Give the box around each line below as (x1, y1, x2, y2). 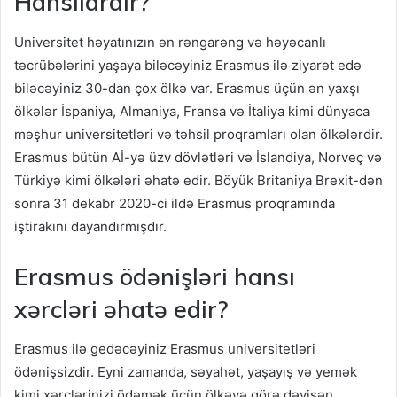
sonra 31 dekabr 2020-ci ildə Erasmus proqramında (14, 194, 335, 212)
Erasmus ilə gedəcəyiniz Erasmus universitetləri (14, 340, 315, 358)
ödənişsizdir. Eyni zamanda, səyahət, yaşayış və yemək (14, 363, 357, 381)
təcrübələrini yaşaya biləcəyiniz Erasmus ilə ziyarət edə (14, 56, 362, 74)
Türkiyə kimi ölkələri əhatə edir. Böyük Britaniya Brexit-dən (14, 171, 383, 189)
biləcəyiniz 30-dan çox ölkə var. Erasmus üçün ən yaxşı (14, 79, 360, 97)
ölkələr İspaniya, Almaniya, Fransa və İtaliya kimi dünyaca (14, 102, 370, 120)
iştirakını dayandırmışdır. (14, 217, 167, 235)
